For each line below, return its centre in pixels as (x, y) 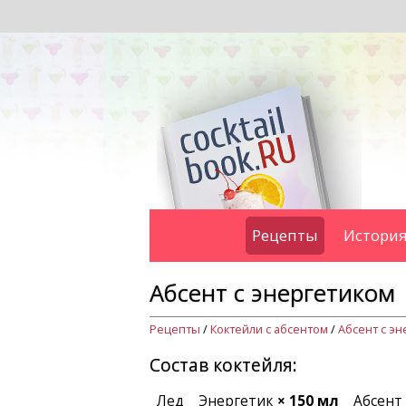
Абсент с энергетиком (272, 293)
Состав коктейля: (223, 365)
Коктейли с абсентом (269, 329)
